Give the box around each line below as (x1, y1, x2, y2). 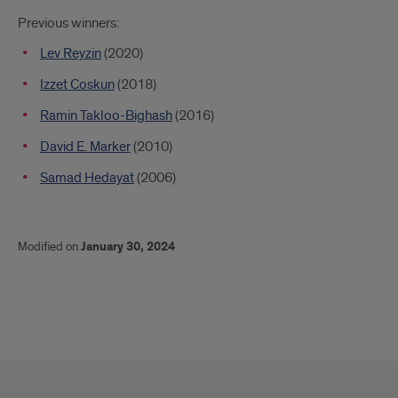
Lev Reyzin (40, 44, 101, 62)
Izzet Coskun (40, 76, 115, 93)
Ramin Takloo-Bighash (40, 107, 172, 124)
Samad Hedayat (40, 169, 134, 187)
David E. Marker (40, 138, 131, 155)
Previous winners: (18, 14, 120, 32)
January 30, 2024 (81, 239, 175, 255)
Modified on (18, 239, 81, 254)
